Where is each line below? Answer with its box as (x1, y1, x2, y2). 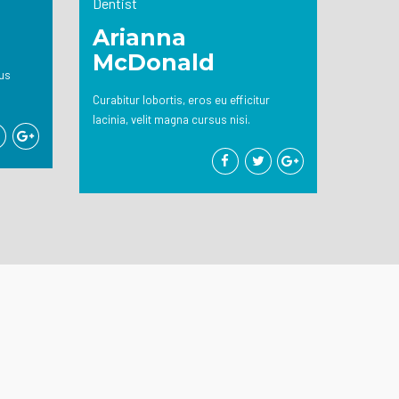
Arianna (92, 24, 186, 51)
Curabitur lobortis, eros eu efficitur (92, 93, 270, 107)
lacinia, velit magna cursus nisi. (92, 112, 250, 126)
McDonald (92, 49, 215, 76)
